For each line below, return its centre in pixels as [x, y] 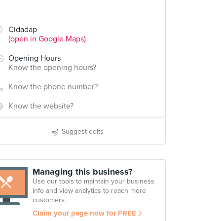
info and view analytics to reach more [89, 191]
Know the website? [41, 106]
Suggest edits [82, 131]
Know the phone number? [53, 87]
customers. [49, 200]
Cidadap [23, 30]
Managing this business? [82, 172]
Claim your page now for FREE [84, 213]
